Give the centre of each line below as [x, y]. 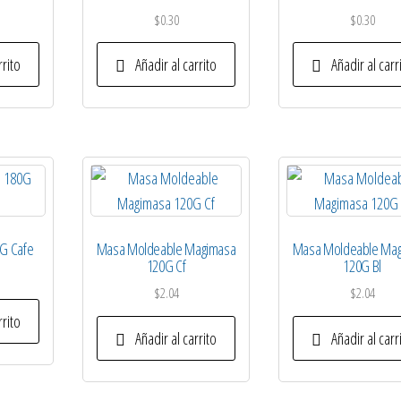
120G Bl [362, 266]
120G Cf [166, 266]
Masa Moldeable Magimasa [166, 249]
